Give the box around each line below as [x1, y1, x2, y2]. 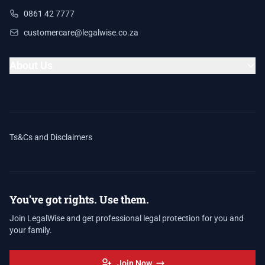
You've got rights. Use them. [9, 192, 149, 206]
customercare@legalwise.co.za [24, 28, 138, 37]
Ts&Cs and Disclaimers [9, 132, 92, 142]
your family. [9, 225, 52, 235]
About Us [9, 59, 53, 72]
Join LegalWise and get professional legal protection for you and [9, 214, 244, 223]
